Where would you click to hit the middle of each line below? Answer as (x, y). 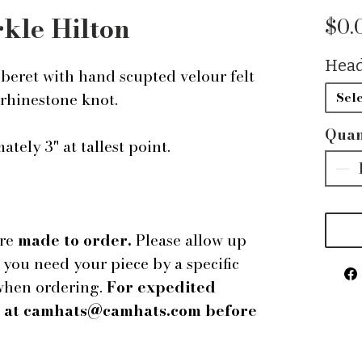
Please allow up (189, 240)
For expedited (161, 287)
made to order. (75, 240)
